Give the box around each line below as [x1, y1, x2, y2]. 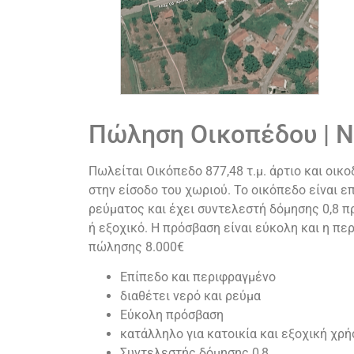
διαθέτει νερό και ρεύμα [120, 288, 261, 304]
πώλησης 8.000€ [88, 239, 184, 254]
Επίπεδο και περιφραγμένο [120, 269, 276, 285]
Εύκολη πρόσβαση [120, 307, 224, 323]
